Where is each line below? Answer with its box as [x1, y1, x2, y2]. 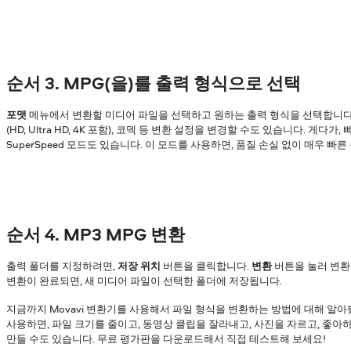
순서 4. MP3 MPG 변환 [6, 223, 185, 247]
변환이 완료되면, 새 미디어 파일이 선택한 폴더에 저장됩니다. [6, 273, 282, 288]
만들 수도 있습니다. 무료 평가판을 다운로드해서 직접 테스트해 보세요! [6, 331, 326, 346]
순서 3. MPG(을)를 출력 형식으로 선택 [6, 71, 301, 96]
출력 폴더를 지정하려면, [6, 258, 118, 273]
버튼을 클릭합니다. [161, 258, 251, 273]
